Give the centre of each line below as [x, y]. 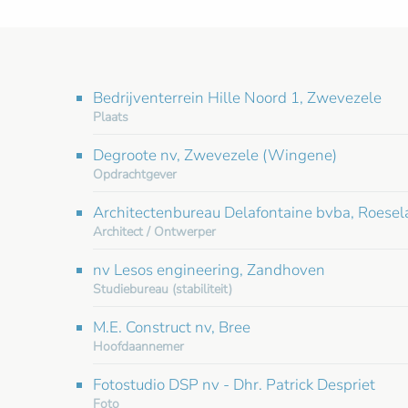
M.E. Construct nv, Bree [172, 327]
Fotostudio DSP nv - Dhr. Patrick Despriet [234, 384]
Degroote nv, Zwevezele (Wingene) [215, 155]
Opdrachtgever [135, 174]
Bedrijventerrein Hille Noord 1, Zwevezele [237, 97]
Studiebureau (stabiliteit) [163, 289]
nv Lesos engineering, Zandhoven [209, 270]
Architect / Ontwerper [154, 231]
